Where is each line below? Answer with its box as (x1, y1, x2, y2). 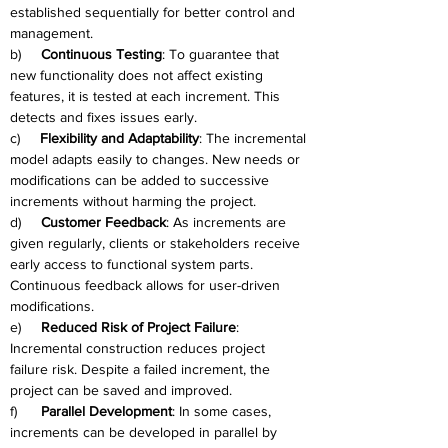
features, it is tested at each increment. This (10, 88, 284, 104)
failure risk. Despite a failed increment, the (10, 361, 274, 377)
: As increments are (166, 214, 290, 230)
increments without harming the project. (10, 193, 256, 209)
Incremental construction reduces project (10, 340, 269, 356)
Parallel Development (41, 403, 172, 419)
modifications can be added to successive (10, 172, 273, 188)
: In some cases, (172, 403, 275, 419)
